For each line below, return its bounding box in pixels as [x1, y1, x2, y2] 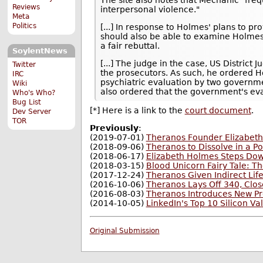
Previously [89, 123, 139, 133]
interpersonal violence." [100, 4, 200, 14]
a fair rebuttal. [100, 41, 160, 50]
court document [184, 106, 251, 116]
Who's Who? [12, 88, 56, 97]
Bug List [12, 97, 42, 106]
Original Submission [89, 227, 160, 235]
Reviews [12, 3, 41, 12]
